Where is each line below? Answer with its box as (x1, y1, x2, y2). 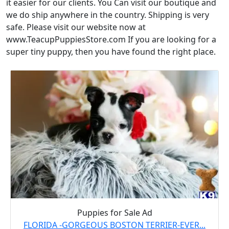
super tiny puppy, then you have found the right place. (6, 45, 216, 57)
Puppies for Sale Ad (77, 207, 152, 218)
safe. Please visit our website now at (6, 21, 146, 33)
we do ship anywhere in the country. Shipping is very (6, 9, 209, 20)
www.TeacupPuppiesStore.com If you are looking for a (6, 33, 216, 45)
